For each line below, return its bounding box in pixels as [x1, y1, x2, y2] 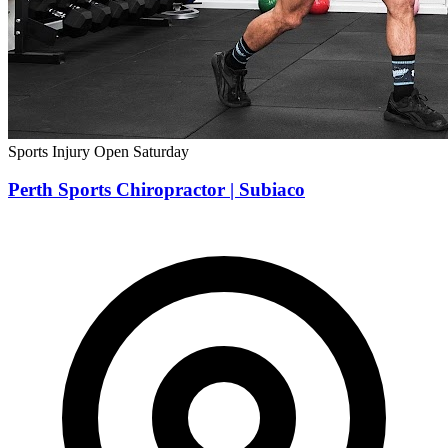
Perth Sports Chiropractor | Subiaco [8, 179, 305, 201]
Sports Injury [8, 142, 94, 160]
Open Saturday [94, 142, 189, 160]
